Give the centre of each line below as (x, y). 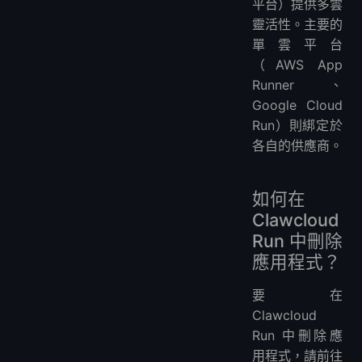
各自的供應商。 (297, 146)
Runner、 (297, 85)
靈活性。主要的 (297, 25)
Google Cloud (297, 105)
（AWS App (297, 65)
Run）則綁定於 (297, 126)
